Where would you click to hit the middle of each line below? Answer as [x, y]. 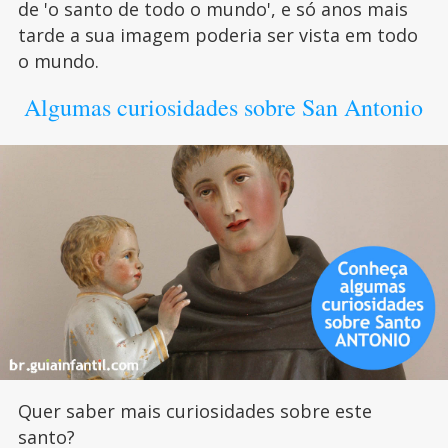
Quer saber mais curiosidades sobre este [194, 411]
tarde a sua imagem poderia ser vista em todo [217, 35]
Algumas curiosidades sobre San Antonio [224, 107]
